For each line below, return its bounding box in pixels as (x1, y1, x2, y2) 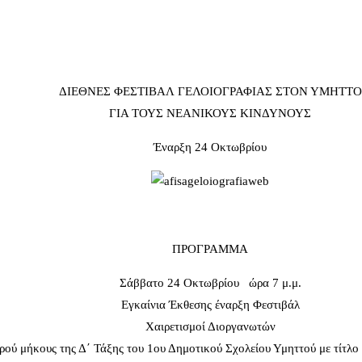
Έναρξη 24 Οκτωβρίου (154, 141, 267, 154)
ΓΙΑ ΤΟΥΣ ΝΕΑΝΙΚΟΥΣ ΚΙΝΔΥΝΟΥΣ (109, 107, 311, 120)
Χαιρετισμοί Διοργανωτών (145, 320, 276, 334)
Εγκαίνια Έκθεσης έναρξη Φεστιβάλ (120, 298, 300, 312)
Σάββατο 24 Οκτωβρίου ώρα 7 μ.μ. (119, 276, 301, 290)
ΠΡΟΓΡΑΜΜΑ (172, 242, 248, 256)
